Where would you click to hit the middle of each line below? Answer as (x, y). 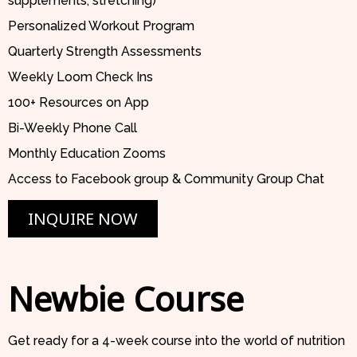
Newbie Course (126, 299)
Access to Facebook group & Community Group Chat (166, 179)
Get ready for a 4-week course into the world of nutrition (177, 341)
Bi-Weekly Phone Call (73, 128)
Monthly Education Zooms (87, 154)
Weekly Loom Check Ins (80, 77)
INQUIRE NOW (83, 219)
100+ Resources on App (78, 103)
